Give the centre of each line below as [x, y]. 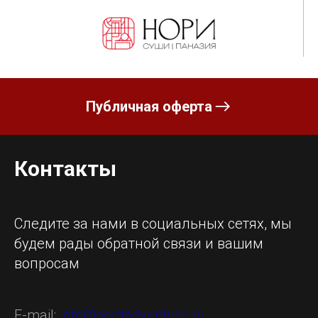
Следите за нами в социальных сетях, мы [153, 223]
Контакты [65, 168]
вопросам [47, 263]
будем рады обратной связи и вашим [139, 243]
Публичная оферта [149, 106]
